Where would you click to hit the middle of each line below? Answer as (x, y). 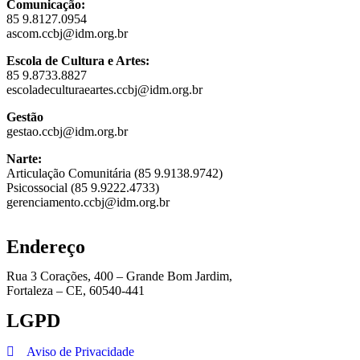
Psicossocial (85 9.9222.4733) (83, 187)
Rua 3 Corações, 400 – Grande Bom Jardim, (119, 276)
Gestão (25, 117)
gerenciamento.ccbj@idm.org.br (88, 202)
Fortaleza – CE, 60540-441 (76, 290)
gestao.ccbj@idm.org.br (67, 131)
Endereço (46, 246)
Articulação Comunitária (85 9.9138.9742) (115, 173)
